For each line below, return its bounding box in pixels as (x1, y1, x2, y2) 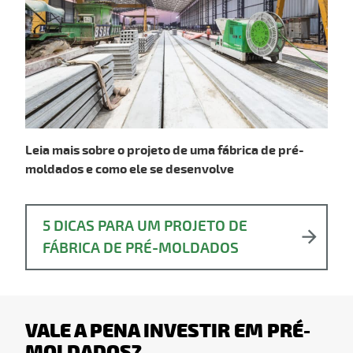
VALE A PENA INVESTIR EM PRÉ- (25, 318, 310, 344)
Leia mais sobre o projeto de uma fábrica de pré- (25, 142, 304, 158)
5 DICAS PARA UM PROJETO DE (43, 216, 247, 236)
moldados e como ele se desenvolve (25, 161, 234, 177)
